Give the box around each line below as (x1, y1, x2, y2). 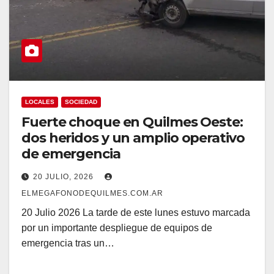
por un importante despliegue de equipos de (21, 223, 212, 234)
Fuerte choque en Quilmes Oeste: (21, 114, 243, 131)
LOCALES (25, 98, 54, 106)
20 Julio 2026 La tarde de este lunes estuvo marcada (21, 207, 250, 218)
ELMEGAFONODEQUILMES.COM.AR (21, 189, 163, 198)
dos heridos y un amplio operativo (21, 130, 245, 147)
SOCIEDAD (65, 98, 97, 106)
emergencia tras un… (21, 238, 114, 249)
